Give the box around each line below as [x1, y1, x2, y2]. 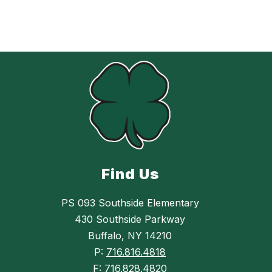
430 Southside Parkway [75, 213, 185, 226]
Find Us [101, 165, 159, 183]
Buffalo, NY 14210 [88, 229, 172, 242]
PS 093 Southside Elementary [61, 197, 199, 209]
